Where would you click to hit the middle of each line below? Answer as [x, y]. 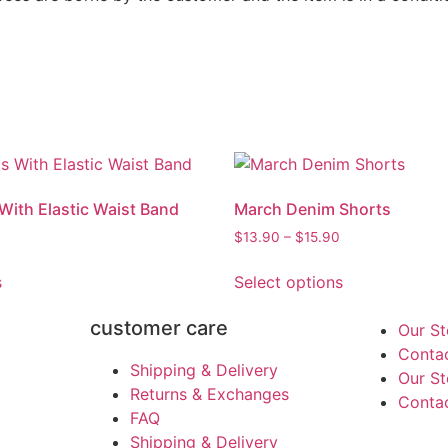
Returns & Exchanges [209, 394]
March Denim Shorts [312, 209]
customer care [158, 328]
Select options [288, 282]
